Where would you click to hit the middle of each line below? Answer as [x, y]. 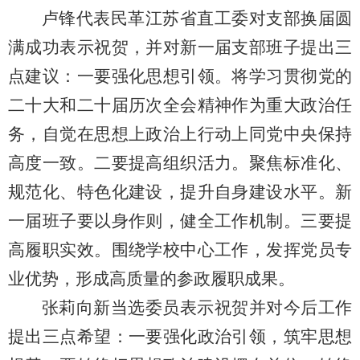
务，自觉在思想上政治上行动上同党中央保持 [180, 134]
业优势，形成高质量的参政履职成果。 [151, 279]
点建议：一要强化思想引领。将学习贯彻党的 [180, 76]
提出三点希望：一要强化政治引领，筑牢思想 [180, 337]
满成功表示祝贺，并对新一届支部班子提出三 [180, 47]
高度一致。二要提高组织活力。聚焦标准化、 [180, 163]
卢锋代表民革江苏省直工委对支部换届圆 [197, 18]
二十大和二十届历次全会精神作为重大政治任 [180, 105]
